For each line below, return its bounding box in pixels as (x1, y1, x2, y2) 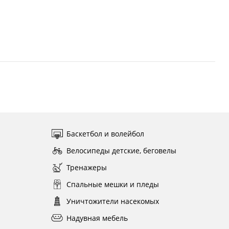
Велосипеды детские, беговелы (66, 146, 176, 155)
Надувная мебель (66, 213, 128, 223)
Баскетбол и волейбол (66, 129, 144, 139)
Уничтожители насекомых (66, 196, 159, 206)
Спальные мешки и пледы (66, 179, 159, 189)
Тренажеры (66, 163, 107, 172)
